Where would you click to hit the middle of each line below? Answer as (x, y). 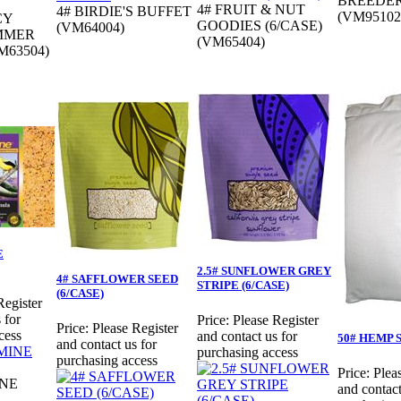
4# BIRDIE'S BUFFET (124, 12)
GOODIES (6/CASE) (260, 26)
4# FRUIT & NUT (251, 10)
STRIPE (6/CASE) (243, 286)
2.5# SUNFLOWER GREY (264, 271)
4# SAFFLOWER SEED (117, 279)
